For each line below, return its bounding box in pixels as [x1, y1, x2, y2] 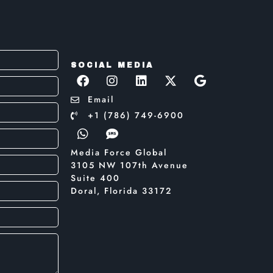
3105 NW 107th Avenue [71, 159, 188, 172]
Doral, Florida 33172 [71, 185, 172, 197]
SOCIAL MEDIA [71, 61, 154, 70]
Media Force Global [71, 146, 167, 159]
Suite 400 [71, 172, 120, 185]
